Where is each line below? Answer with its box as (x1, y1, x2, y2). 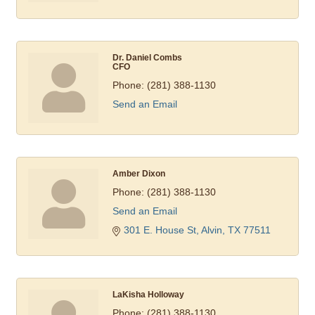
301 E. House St (124, 224, 196, 236)
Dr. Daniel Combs (112, 53, 182, 63)
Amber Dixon (112, 169, 165, 179)
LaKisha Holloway (112, 290, 184, 300)
